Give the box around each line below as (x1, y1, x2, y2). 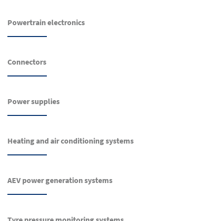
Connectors (7, 57, 46, 67)
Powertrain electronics (7, 17, 85, 28)
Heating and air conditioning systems (7, 136, 134, 146)
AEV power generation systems (7, 175, 112, 185)
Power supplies (7, 96, 60, 107)
